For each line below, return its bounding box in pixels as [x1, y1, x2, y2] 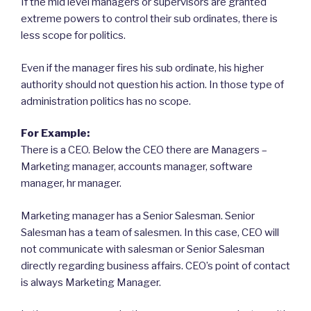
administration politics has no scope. [21, 94, 191, 108]
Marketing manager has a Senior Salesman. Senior [21, 209, 255, 222]
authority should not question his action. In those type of [21, 78, 284, 91]
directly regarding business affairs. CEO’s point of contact [21, 259, 290, 272]
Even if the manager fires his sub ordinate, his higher [21, 61, 264, 74]
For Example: [21, 127, 90, 140]
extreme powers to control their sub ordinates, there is [21, 12, 278, 26]
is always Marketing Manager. [21, 276, 161, 289]
